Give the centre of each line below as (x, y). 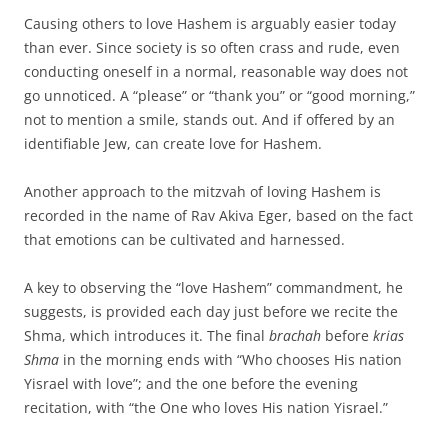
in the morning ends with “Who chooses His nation (230, 359)
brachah (295, 335)
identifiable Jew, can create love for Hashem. (173, 143)
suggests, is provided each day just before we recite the (211, 311)
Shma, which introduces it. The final (146, 335)
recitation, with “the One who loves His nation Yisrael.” (206, 407)
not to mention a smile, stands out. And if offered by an (209, 119)
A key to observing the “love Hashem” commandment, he (213, 287)
